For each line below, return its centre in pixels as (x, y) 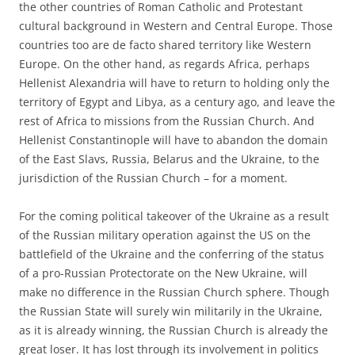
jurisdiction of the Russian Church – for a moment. (153, 177)
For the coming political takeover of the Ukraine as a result (174, 216)
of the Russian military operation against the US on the (165, 235)
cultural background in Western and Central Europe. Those (176, 25)
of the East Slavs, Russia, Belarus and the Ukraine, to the (169, 158)
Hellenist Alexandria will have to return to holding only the (174, 82)
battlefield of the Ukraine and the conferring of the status (172, 254)
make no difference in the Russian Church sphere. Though (174, 292)
